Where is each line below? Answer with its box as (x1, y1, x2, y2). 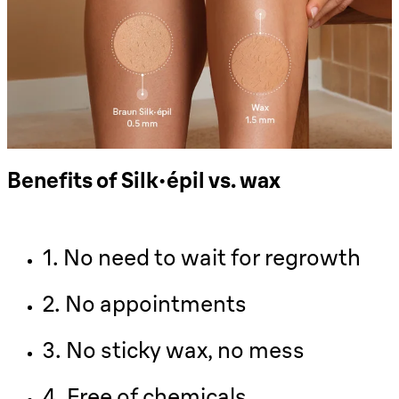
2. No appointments (43, 289, 251, 319)
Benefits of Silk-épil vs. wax (7, 167, 281, 194)
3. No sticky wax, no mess (43, 336, 305, 365)
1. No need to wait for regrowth (43, 243, 361, 273)
